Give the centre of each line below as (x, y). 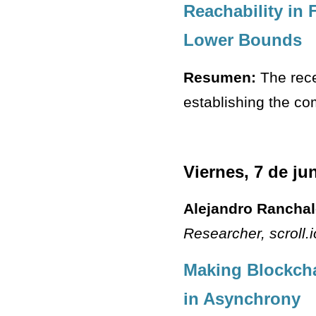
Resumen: (220, 77)
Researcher (222, 233)
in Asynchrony (242, 298)
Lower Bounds (243, 40)
